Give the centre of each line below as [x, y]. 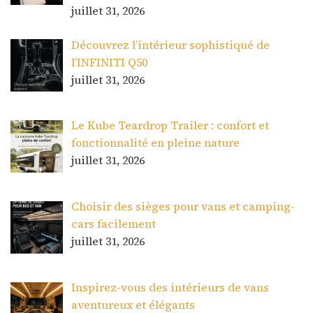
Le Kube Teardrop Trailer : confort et [170, 125]
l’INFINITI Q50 [109, 62]
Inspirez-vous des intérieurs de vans [170, 287]
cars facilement [114, 224]
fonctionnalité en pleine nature [155, 143]
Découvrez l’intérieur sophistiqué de [170, 44]
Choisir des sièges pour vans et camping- [183, 206]
